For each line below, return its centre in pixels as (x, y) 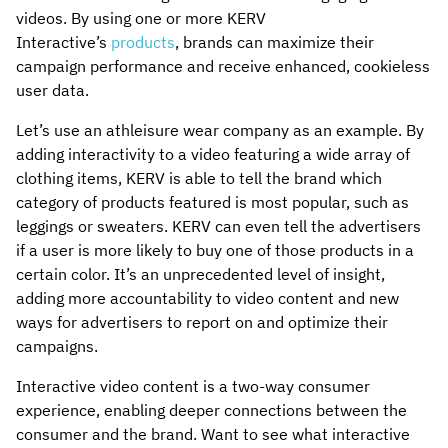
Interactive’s (63, 41)
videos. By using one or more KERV (141, 17)
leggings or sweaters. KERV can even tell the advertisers (218, 225)
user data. (54, 89)
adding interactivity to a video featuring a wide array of (213, 153)
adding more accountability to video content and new (207, 297)
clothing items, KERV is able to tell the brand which (199, 177)
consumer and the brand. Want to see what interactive (213, 433)
